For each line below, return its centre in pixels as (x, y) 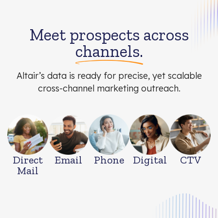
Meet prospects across (109, 35)
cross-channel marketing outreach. (109, 88)
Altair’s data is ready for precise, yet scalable (109, 75)
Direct (27, 160)
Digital (150, 160)
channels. (109, 51)
